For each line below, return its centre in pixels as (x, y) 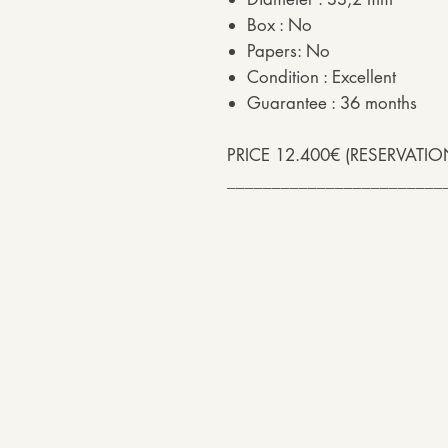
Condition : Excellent (321, 77)
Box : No (279, 25)
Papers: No (288, 51)
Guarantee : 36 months (332, 103)
